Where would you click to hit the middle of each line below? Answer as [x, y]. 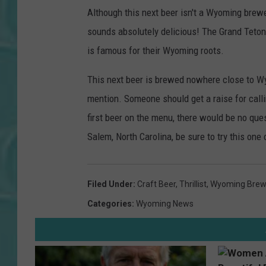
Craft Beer [156, 184]
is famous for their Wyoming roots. [156, 50]
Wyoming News [165, 203]
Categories [110, 203]
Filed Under [110, 184]
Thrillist [193, 184]
